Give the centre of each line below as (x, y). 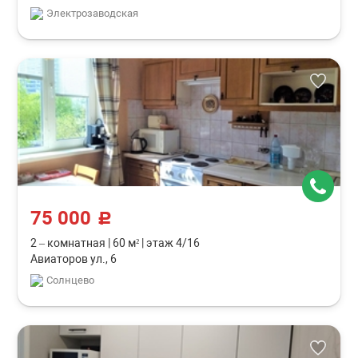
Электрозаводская (93, 13)
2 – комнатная (70, 243)
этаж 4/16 (172, 243)
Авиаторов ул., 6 (74, 259)
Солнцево (71, 280)
